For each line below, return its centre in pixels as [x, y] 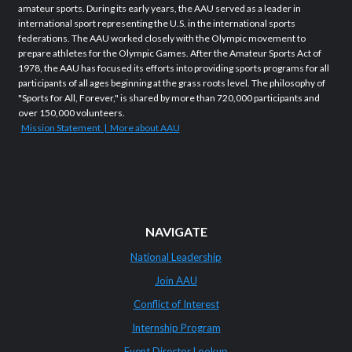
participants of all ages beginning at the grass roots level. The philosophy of [171, 83]
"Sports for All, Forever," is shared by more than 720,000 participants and [169, 98]
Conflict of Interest [176, 304]
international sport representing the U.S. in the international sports [156, 23]
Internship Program [176, 328]
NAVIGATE [176, 231]
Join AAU [176, 280]
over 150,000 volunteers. [73, 113]
